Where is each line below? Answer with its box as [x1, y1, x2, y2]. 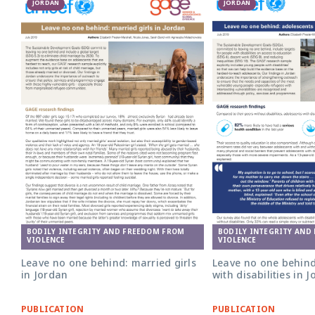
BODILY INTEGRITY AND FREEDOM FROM [27, 228, 185, 238]
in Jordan [21, 269, 68, 283]
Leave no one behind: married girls [21, 257, 196, 271]
